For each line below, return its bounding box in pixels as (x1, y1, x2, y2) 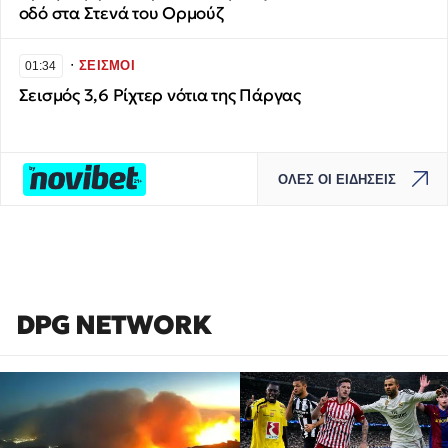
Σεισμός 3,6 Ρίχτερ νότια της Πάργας (18, 84, 301, 106)
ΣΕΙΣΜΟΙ (79, 58, 135, 74)
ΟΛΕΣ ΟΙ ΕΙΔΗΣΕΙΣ (278, 171, 397, 187)
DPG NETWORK (16, 308, 211, 342)
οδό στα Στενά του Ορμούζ (18, 2, 224, 24)
